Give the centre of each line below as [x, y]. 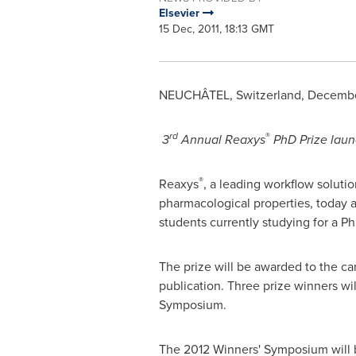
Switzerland [268, 95]
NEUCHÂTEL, [197, 95]
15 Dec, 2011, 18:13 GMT [216, 29]
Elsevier [180, 13]
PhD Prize [299, 139]
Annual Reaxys [223, 139]
